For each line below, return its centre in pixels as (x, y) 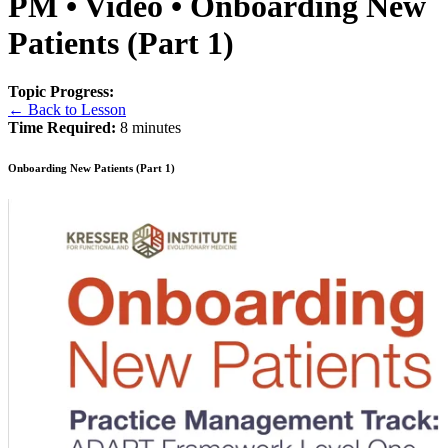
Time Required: (62, 128)
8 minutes (148, 128)
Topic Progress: (61, 92)
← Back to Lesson (67, 110)
